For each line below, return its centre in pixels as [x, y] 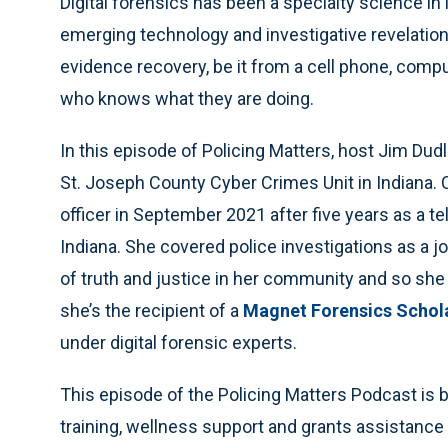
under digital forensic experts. [178, 343]
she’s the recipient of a [151, 311]
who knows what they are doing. [187, 99]
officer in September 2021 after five [200, 215]
